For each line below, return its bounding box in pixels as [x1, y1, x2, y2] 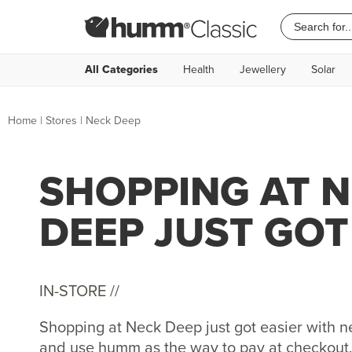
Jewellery [240, 61, 286, 78]
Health [183, 61, 214, 78]
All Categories [85, 61, 158, 78]
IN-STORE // [39, 279, 119, 302]
